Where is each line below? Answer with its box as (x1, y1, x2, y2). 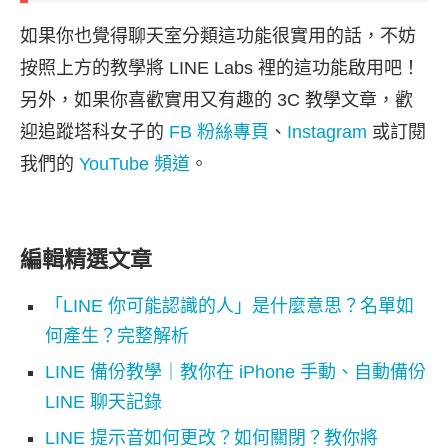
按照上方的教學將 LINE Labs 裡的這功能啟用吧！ (20, 58, 420, 79)
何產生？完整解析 (45, 326, 189, 347)
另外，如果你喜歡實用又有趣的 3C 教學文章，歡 (20, 90, 413, 111)
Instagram (287, 122, 367, 143)
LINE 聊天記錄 (45, 392, 162, 413)
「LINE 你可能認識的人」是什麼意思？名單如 (45, 296, 414, 317)
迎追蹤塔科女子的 (20, 122, 169, 143)
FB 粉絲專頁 (169, 122, 269, 143)
